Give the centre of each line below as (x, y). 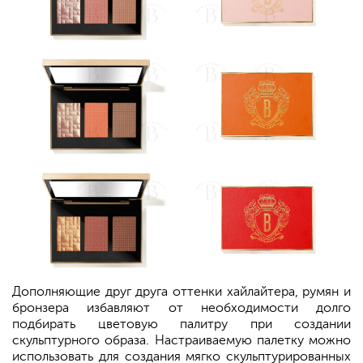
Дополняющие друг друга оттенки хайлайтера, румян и (181, 292)
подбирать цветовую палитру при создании (181, 325)
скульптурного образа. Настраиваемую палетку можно (181, 341)
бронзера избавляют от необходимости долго (181, 308)
